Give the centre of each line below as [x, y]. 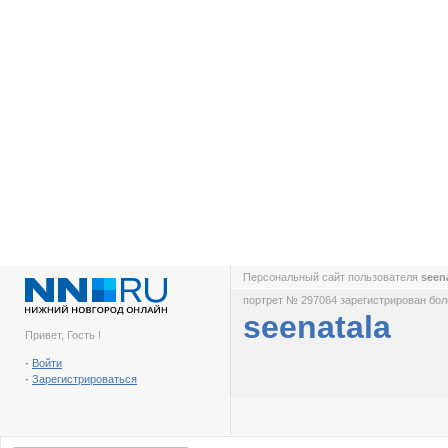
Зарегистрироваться [84, 379]
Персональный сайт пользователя [332, 277]
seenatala [317, 327]
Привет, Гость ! [63, 335]
